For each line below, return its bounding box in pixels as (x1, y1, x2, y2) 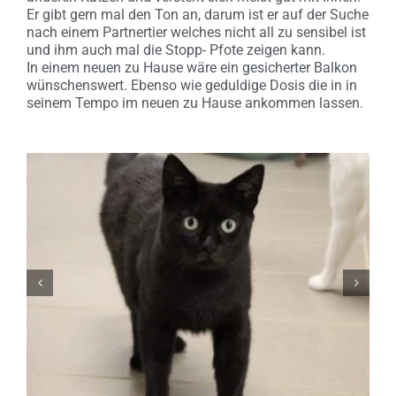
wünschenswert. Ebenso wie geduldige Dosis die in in (27, 76, 357, 94)
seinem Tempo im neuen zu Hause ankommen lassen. (27, 94, 363, 111)
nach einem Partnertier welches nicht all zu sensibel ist (27, 23, 366, 41)
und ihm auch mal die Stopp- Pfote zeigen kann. (27, 41, 325, 58)
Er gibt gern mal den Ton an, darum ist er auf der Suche (27, 5, 369, 23)
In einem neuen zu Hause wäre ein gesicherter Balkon (27, 58, 357, 76)
